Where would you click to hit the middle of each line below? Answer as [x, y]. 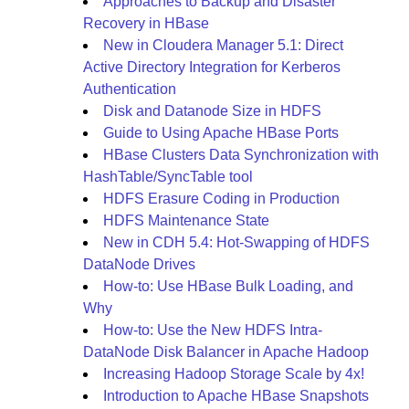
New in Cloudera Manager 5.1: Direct [223, 45]
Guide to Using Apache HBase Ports [221, 133]
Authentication [130, 89]
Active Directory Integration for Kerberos [212, 67]
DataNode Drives [139, 264]
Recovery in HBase [146, 23]
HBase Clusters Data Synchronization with [241, 155]
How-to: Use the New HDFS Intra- [213, 330]
